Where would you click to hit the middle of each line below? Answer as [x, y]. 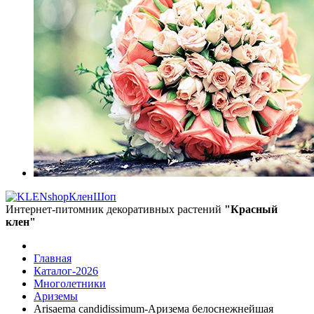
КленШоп [93, 197]
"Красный [251, 209]
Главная [53, 258]
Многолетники [70, 284]
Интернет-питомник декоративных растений [115, 209]
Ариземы [56, 296]
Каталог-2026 [66, 271]
